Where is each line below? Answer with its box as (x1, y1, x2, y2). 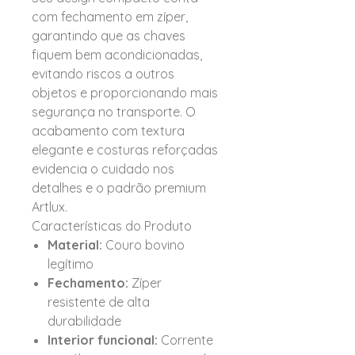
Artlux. (32, 199, 67, 216)
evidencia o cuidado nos (32, 161, 174, 177)
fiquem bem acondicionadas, (32, 47, 202, 63)
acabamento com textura (32, 123, 185, 139)
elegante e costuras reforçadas (32, 142, 218, 158)
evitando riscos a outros (32, 66, 174, 82)
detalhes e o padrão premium (32, 180, 206, 197)
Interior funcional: (48, 332, 158, 349)
